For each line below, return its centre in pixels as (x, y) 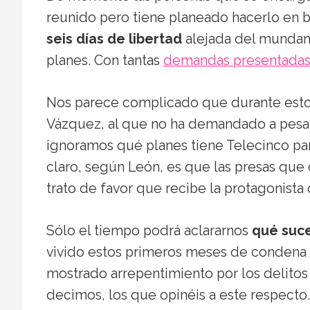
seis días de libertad (114, 39)
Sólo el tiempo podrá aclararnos (149, 231)
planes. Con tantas (105, 61)
